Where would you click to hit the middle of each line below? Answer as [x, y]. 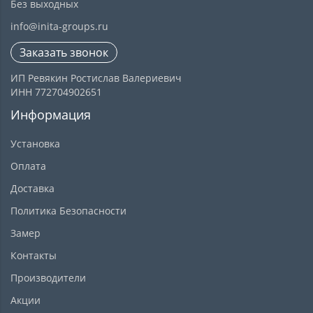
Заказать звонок [64, 52]
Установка [35, 144]
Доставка [32, 188]
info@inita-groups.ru [59, 26]
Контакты [34, 255]
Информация [51, 115]
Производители [48, 278]
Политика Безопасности [68, 211]
